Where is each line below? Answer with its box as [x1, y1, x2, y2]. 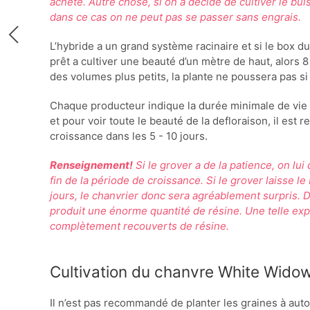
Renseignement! [50, 158, 133, 172]
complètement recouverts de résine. [50, 219, 229, 232]
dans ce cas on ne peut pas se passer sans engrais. [50, 10, 301, 24]
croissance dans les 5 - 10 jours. [50, 129, 208, 143]
